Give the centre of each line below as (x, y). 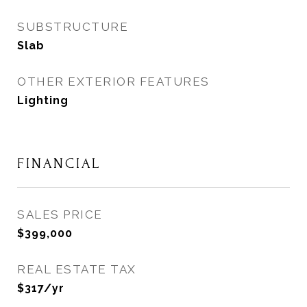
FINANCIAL (59, 163)
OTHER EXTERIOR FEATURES (113, 82)
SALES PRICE (60, 214)
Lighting (43, 100)
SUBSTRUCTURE (73, 27)
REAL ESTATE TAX (77, 269)
